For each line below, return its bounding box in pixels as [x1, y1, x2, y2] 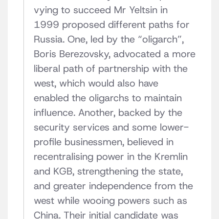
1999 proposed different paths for [34, 18, 190, 31]
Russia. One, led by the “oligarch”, [34, 33, 184, 46]
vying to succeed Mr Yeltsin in [34, 3, 168, 17]
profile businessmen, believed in [34, 135, 174, 149]
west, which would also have [34, 77, 158, 90]
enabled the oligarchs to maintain [34, 91, 182, 105]
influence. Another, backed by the [34, 106, 182, 119]
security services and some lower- [34, 121, 189, 134]
